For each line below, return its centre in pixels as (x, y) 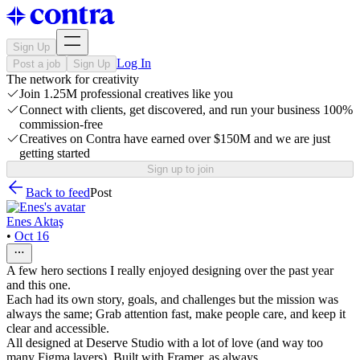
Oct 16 (32, 236)
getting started (55, 153)
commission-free (61, 124)
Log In (134, 63)
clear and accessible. (58, 328)
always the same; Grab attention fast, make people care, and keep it (176, 314)
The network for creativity (73, 79)
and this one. (39, 285)
